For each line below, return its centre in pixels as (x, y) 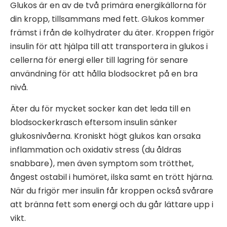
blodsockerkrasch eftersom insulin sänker (94, 122)
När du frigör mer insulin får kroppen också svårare (112, 191)
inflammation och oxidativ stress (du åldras (96, 149)
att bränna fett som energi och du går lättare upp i (112, 204)
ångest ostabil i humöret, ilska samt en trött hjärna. (112, 177)
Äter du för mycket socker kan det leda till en (100, 108)
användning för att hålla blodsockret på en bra (104, 73)
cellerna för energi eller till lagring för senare (99, 60)
